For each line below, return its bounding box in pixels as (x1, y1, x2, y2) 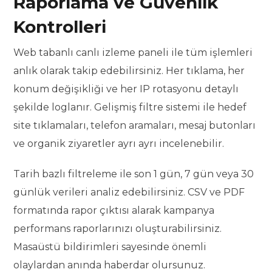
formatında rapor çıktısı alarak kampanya (13, 205, 215, 217)
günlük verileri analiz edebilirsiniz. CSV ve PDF (13, 186, 245, 199)
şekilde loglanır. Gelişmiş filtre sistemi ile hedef (13, 101, 247, 114)
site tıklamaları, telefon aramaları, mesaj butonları (13, 120, 256, 132)
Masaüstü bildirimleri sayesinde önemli (13, 241, 207, 253)
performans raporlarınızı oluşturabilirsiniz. (13, 223, 222, 235)
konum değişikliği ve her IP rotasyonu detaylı (13, 83, 239, 95)
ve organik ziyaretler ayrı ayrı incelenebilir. (13, 138, 225, 150)
